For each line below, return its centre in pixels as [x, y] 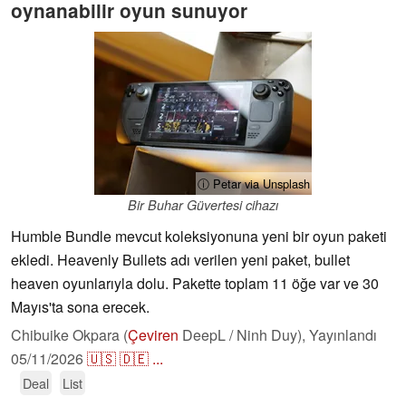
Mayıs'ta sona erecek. [80, 307]
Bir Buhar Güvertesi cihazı [203, 205]
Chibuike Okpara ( [69, 335]
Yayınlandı [343, 335]
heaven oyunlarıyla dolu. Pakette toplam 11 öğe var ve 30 [195, 284]
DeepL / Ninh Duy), [244, 335]
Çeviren [153, 335]
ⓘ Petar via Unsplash [254, 184]
